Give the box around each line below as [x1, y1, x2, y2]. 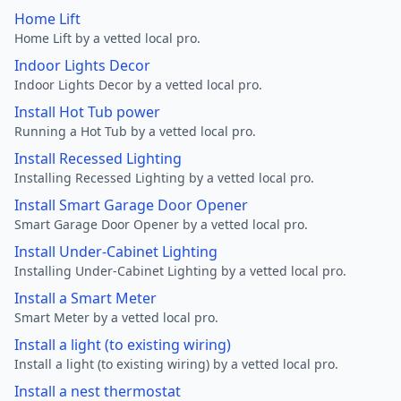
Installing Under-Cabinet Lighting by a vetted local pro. [14, 262, 346, 279]
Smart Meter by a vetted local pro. [14, 309, 218, 326]
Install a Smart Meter [14, 288, 157, 308]
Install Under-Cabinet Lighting [14, 242, 218, 261]
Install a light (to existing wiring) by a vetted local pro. [14, 355, 338, 372]
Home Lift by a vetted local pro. [14, 30, 200, 47]
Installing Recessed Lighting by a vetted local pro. [14, 169, 314, 186]
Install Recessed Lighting [14, 149, 182, 168]
